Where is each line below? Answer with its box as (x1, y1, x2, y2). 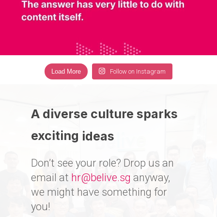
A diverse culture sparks (31, 107, 178, 122)
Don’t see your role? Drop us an (31, 157, 174, 170)
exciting (31, 128, 79, 143)
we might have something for (31, 186, 168, 199)
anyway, (131, 171, 170, 184)
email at (31, 171, 72, 184)
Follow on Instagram (110, 67, 166, 75)
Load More (51, 67, 81, 75)
